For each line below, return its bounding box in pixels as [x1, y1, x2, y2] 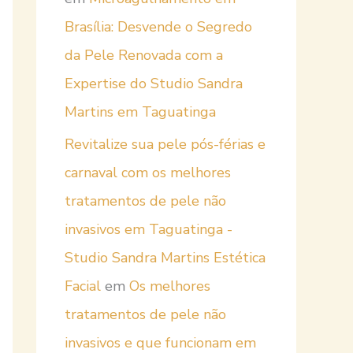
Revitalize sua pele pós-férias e [65, 134, 266, 154]
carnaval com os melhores [65, 162, 231, 182]
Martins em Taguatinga [65, 102, 216, 122]
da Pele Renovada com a [65, 46, 223, 65]
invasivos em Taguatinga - [65, 219, 232, 239]
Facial [65, 276, 101, 295]
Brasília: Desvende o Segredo [65, 17, 252, 37]
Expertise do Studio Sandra [65, 74, 243, 94]
